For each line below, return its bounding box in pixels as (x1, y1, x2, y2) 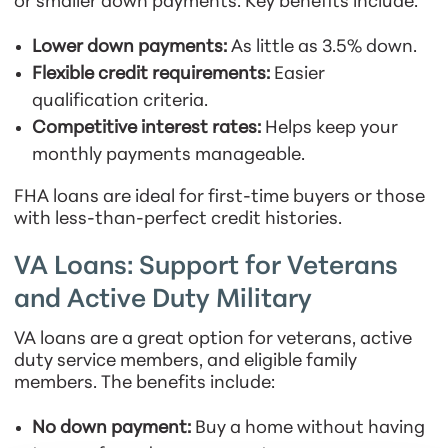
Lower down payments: (31, 38, 227, 58)
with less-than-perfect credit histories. (13, 210, 342, 230)
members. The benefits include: (13, 374, 275, 394)
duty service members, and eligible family (13, 352, 357, 372)
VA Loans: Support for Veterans (13, 254, 398, 282)
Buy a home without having (190, 419, 425, 439)
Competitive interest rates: (31, 119, 261, 139)
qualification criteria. (31, 92, 208, 112)
